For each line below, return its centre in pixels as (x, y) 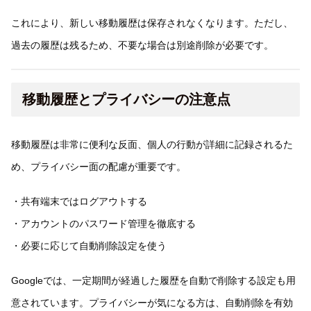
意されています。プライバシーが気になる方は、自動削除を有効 (152, 303)
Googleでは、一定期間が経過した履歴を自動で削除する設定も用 (153, 281)
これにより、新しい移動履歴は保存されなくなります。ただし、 (152, 23)
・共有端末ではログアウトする (79, 201)
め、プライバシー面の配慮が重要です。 (99, 166)
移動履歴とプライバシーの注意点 (126, 100)
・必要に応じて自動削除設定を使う (89, 245)
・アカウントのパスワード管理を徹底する (103, 223)
